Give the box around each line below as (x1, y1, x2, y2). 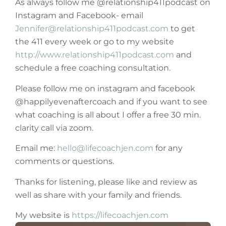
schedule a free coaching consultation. (15, 63, 171, 73)
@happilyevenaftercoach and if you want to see (15, 96, 207, 106)
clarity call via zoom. (15, 123, 93, 133)
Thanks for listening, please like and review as (15, 177, 197, 187)
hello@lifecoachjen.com (57, 143, 153, 153)
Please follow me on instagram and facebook (15, 83, 195, 93)
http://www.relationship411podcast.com (15, 50, 174, 60)
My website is (15, 210, 72, 220)
